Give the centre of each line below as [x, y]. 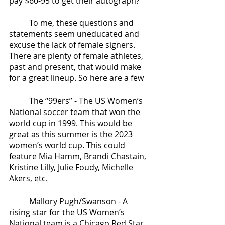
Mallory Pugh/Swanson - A [19, 201]
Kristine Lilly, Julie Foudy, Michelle [72, 167]
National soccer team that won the [76, 112]
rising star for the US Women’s [68, 212]
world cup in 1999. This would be [72, 123]
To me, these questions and [19, 23]
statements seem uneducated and [75, 34]
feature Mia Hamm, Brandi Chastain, [79, 156]
